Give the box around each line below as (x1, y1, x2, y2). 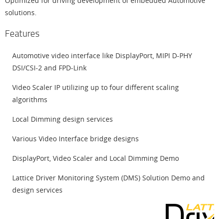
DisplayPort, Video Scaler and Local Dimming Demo (12, 153, 179, 163)
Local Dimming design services (12, 114, 113, 124)
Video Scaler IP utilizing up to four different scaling (12, 83, 179, 92)
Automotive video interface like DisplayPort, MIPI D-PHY (12, 51, 192, 60)
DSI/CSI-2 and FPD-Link (12, 63, 87, 72)
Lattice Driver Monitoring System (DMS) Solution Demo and (12, 173, 205, 182)
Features (5, 27, 40, 40)
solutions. (5, 8, 37, 17)
